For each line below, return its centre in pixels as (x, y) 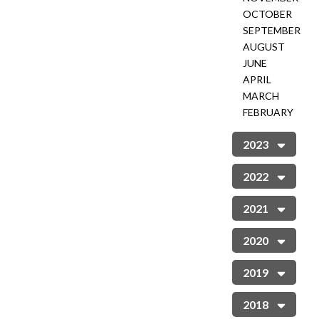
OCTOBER (267, 14)
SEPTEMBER (272, 30)
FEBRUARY (268, 112)
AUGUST (264, 47)
